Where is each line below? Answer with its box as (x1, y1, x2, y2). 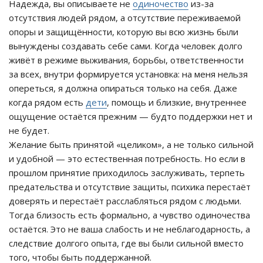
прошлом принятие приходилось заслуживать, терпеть (9, 167, 245, 179)
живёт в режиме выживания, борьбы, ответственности (9, 54, 244, 66)
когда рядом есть (9, 96, 86, 109)
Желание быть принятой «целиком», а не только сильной (9, 139, 254, 151)
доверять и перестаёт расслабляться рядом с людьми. (9, 195, 241, 207)
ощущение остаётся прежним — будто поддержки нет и (9, 110, 252, 123)
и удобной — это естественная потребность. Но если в (9, 153, 245, 165)
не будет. (9, 124, 49, 137)
